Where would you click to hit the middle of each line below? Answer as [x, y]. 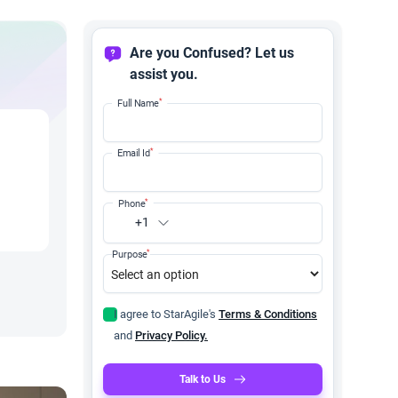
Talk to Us [202, 379]
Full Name [138, 103]
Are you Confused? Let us [212, 53]
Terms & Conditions [268, 314]
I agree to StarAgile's [166, 314]
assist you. [164, 74]
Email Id [134, 153]
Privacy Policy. [171, 335]
